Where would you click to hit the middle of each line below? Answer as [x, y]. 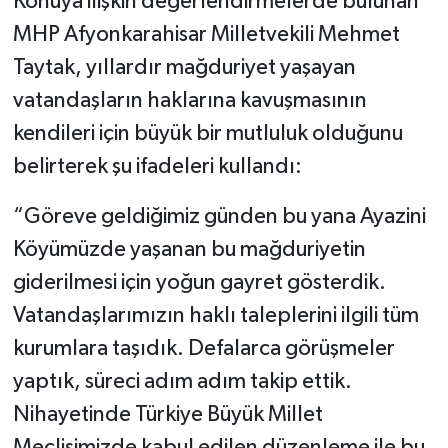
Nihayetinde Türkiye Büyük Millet [167, 415]
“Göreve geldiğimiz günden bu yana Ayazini [219, 217]
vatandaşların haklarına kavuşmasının [189, 101]
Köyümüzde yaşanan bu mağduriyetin [189, 250]
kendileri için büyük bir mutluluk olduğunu [207, 134]
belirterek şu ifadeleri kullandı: [157, 167]
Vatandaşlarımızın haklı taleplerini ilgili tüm [215, 316]
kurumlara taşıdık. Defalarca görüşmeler [203, 349]
